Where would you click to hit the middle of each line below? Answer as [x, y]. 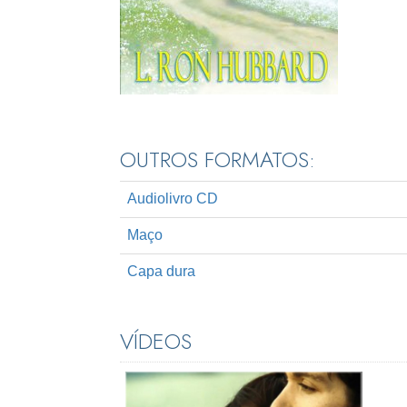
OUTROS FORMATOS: [218, 160]
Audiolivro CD [173, 199]
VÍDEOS [156, 342]
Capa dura [161, 272]
